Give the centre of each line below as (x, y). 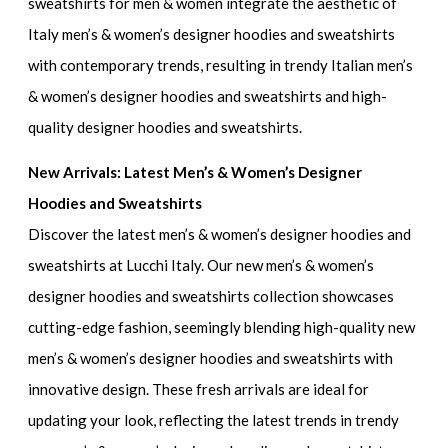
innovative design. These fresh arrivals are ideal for (199, 388)
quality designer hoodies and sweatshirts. (165, 127)
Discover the (73, 233)
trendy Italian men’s (349, 65)
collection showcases (322, 295)
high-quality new (360, 326)
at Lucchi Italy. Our (171, 264)
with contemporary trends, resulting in (156, 65)
